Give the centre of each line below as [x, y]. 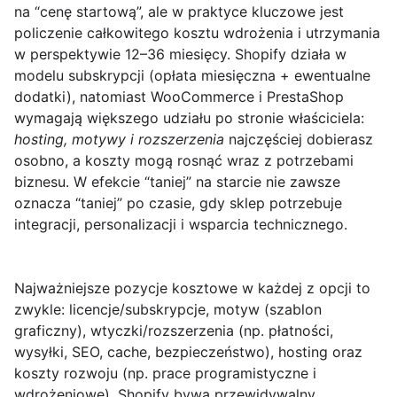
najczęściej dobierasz [299, 140]
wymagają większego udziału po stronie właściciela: [189, 118]
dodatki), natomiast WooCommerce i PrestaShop [179, 97]
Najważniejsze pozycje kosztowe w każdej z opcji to [192, 288]
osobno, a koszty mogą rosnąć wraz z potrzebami [184, 161]
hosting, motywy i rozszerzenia [119, 140]
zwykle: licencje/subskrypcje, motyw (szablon [168, 310]
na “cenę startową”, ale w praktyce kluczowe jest [179, 12]
